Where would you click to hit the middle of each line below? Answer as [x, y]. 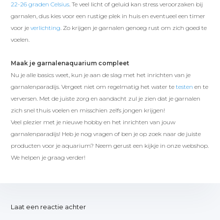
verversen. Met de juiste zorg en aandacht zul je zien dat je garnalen [106, 98]
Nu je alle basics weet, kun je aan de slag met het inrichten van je [101, 75]
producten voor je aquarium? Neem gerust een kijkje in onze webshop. [110, 145]
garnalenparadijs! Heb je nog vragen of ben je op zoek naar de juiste [106, 134]
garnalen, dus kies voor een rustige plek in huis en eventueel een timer [108, 16]
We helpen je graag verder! [48, 157]
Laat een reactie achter [49, 206]
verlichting [46, 27]
